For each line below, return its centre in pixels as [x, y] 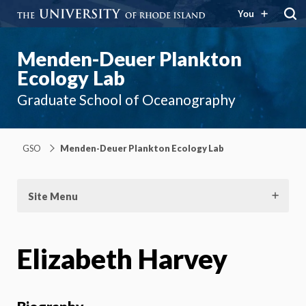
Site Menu [53, 196]
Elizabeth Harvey [122, 259]
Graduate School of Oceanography [126, 99]
